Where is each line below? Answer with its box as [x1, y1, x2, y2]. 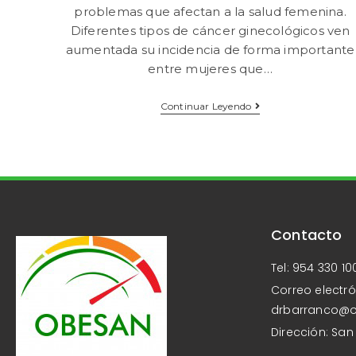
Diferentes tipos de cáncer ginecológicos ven [70, 23, 350, 38]
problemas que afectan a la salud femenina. [74, 4, 346, 19]
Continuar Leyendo [160, 100, 252, 112]
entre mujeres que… [148, 61, 273, 76]
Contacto [271, 225, 342, 245]
